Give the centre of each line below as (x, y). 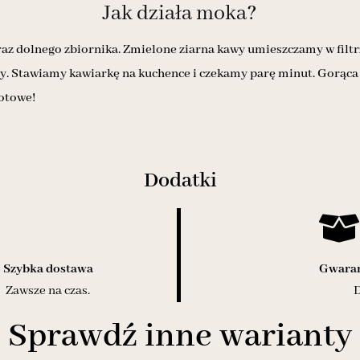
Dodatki (180, 180)
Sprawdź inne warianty (180, 336)
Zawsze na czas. (48, 290)
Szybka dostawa (48, 269)
